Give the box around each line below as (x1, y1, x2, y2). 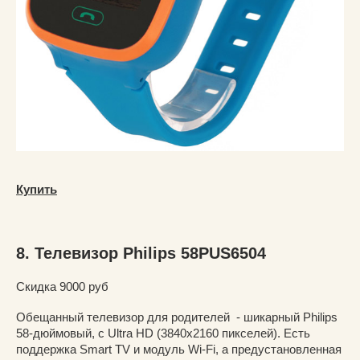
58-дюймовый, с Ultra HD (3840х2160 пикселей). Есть (16, 325, 310, 340)
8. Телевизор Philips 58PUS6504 (16, 243, 266, 262)
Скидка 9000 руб (16, 279, 108, 293)
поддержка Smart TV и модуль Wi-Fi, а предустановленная (16, 342, 342, 356)
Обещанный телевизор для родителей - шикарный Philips (16, 309, 337, 324)
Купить (16, 182, 57, 196)
